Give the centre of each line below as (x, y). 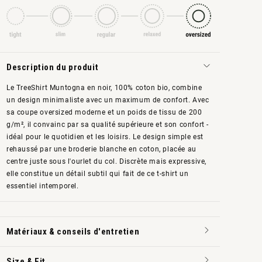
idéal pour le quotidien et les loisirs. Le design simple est (105, 137)
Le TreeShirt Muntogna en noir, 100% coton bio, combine (104, 88)
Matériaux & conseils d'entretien (73, 232)
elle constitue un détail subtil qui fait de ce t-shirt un (98, 174)
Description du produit (53, 68)
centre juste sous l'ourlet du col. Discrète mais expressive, (107, 162)
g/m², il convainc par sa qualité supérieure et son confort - (108, 125)
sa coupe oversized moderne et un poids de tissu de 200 (104, 113)
